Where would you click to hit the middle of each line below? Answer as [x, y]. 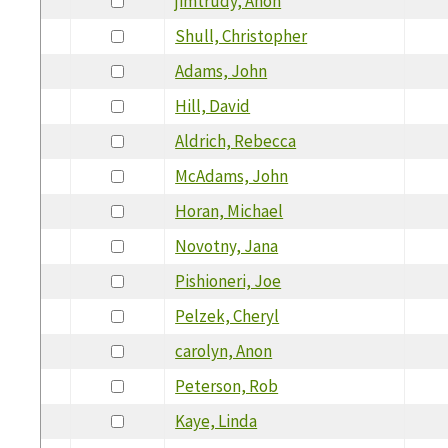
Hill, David [213, 105]
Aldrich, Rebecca [236, 140]
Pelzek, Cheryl [227, 315]
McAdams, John [232, 175]
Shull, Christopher [241, 35]
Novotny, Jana [227, 245]
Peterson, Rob [227, 385]
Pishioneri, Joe [228, 280]
